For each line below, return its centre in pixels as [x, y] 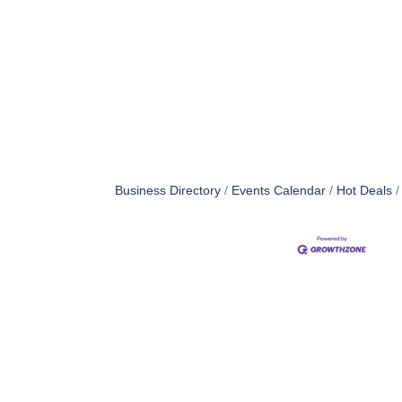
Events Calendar [279, 191]
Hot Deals [365, 191]
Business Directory [168, 191]
